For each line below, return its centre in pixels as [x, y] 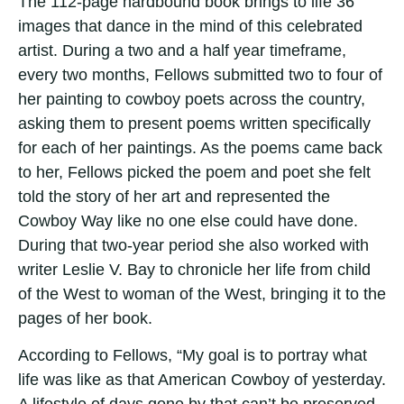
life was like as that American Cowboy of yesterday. [202, 380]
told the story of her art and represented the [174, 196]
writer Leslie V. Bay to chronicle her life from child [194, 269]
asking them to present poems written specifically [194, 123]
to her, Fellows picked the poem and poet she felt [194, 172]
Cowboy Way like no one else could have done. [188, 220]
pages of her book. [85, 318]
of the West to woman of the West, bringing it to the [202, 294]
